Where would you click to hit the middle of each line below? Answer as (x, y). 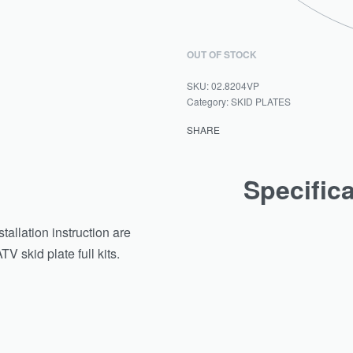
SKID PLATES (261, 101)
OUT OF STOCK (222, 54)
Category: (209, 101)
